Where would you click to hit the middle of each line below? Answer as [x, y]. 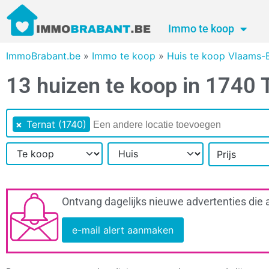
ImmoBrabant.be [43, 56]
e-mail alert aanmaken [123, 230]
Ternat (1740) [56, 125]
